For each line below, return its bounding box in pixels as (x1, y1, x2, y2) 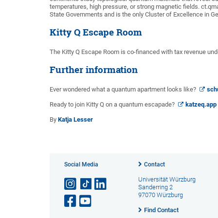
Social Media (64, 161, 98, 168)
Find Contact (144, 206, 179, 214)
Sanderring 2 (138, 183, 173, 191)
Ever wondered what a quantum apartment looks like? (50, 85, 198, 93)
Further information (50, 63, 138, 75)
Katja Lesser (58, 115, 93, 123)
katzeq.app (185, 100, 217, 108)
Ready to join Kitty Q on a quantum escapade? (50, 100, 176, 108)
